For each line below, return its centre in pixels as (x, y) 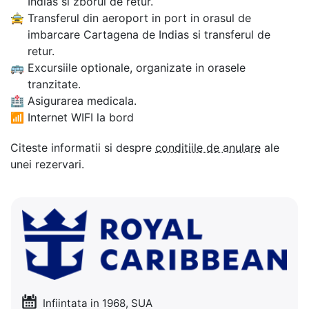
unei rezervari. (47, 164)
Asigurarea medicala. (82, 100)
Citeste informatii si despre (83, 147)
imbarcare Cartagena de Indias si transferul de (149, 34)
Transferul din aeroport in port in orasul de (139, 18)
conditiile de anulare (208, 147)
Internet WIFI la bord (81, 117)
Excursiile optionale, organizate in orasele (137, 67)
